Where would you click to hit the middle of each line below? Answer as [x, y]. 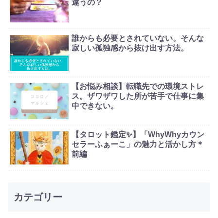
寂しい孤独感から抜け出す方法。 [130, 48]
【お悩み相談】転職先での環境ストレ [138, 86]
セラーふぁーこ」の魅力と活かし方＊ [138, 145]
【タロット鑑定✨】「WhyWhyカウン [138, 135]
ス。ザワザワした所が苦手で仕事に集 [138, 96]
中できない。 [95, 106]
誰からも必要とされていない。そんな [138, 38]
